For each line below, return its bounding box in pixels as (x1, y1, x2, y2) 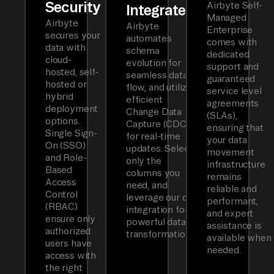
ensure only (45, 213, 96, 224)
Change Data (126, 106, 182, 117)
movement (207, 147, 254, 158)
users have (45, 238, 92, 249)
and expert (207, 208, 254, 219)
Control (45, 189, 78, 200)
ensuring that (207, 122, 264, 133)
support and (207, 61, 259, 72)
